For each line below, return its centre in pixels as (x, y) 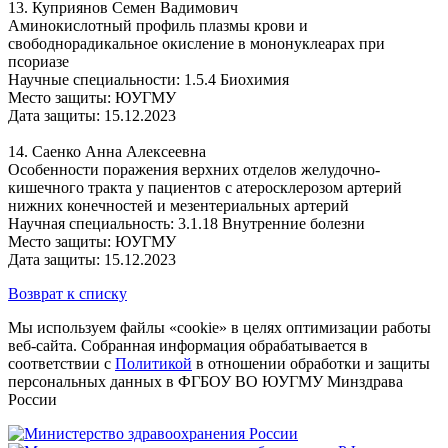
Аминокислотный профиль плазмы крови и (158, 25)
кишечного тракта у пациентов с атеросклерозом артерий (205, 187)
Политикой (153, 363)
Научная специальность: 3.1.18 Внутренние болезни (186, 223)
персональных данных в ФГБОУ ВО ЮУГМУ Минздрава (205, 381)
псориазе (38, 61)
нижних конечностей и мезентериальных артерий (178, 205)
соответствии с (61, 363)
